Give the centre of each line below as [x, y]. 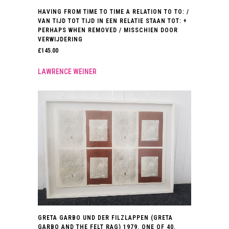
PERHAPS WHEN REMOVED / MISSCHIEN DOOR [108, 30]
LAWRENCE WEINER [67, 72]
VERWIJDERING [60, 40]
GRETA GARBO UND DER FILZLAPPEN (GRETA [105, 218]
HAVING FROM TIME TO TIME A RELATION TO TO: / [113, 12]
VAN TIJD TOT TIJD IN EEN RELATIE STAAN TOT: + [112, 21]
